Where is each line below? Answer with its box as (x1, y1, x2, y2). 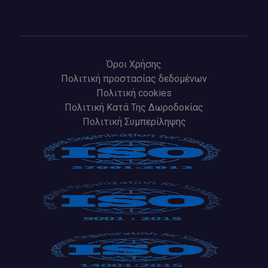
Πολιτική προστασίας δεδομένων (61, 72, 207, 84)
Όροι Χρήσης (106, 58, 162, 70)
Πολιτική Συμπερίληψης (82, 115, 186, 127)
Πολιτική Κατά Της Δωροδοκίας (65, 101, 203, 113)
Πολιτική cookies (96, 87, 172, 99)
